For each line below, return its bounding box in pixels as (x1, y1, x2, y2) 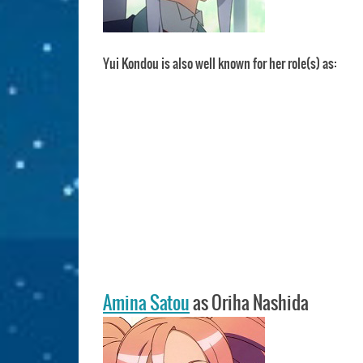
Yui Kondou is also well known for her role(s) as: (103, 56, 336, 71)
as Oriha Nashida (190, 293, 309, 314)
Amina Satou (103, 293, 190, 314)
